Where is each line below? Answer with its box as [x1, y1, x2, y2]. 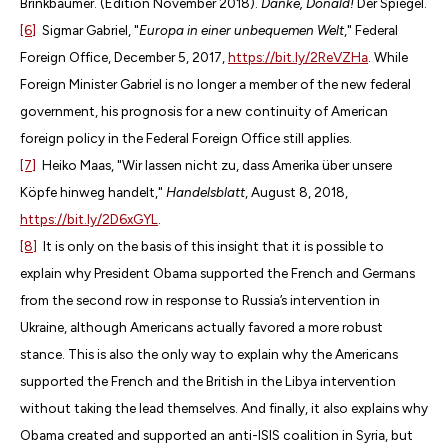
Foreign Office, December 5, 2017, [20, 48, 228, 65]
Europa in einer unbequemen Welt [139, 21, 344, 38]
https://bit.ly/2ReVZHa [228, 48, 368, 65]
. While [368, 48, 408, 65]
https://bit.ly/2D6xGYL [20, 210, 158, 227]
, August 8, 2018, [245, 183, 348, 200]
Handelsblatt [166, 183, 245, 200]
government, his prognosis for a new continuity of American [20, 102, 388, 119]
